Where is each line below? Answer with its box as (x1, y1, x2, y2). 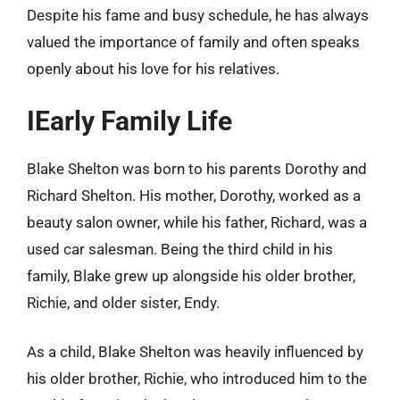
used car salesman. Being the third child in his (27, 239, 333, 258)
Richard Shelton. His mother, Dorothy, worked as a (27, 186, 361, 204)
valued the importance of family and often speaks (27, 33, 360, 51)
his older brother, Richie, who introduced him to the (27, 370, 367, 387)
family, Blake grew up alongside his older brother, (27, 266, 355, 285)
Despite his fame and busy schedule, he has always (27, 6, 369, 24)
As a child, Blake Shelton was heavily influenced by (27, 343, 363, 361)
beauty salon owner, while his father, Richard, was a (27, 212, 367, 231)
